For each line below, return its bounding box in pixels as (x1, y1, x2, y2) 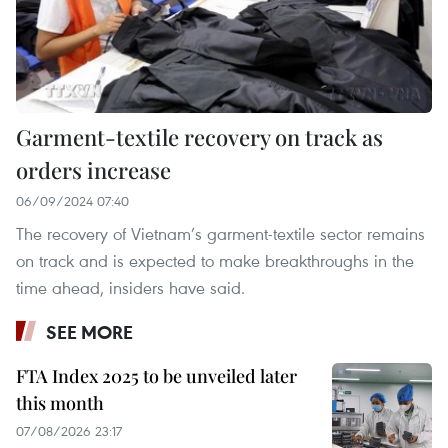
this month (16, 390, 104, 415)
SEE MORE (46, 319, 133, 344)
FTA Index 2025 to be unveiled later (16, 363, 297, 388)
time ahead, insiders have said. (16, 275, 245, 299)
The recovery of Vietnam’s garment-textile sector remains (16, 221, 425, 245)
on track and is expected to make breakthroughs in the (16, 248, 414, 272)
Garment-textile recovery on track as (16, 121, 383, 152)
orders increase (16, 154, 171, 185)
